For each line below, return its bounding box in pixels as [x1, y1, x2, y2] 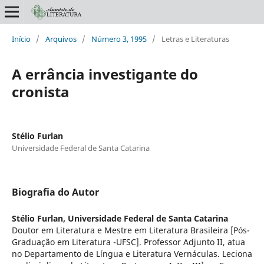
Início [11, 33, 31, 44]
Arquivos [45, 33, 77, 44]
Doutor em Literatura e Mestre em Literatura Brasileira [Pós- [11, 224, 250, 236]
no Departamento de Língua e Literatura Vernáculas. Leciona [11, 247, 252, 259]
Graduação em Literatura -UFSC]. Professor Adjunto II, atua [11, 236, 245, 247]
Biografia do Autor [11, 185, 99, 199]
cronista [11, 81, 70, 101]
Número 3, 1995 [91, 33, 147, 44]
